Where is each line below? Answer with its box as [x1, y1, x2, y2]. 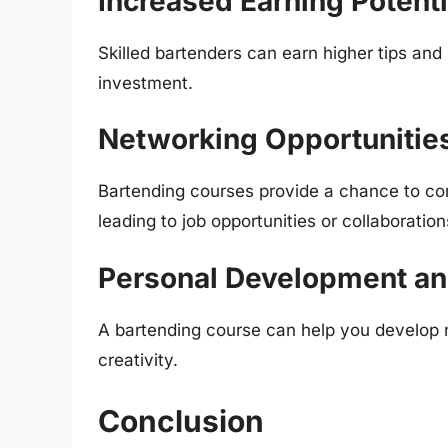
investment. [98, 72, 193, 93]
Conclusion [98, 403, 264, 440]
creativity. [98, 349, 178, 370]
